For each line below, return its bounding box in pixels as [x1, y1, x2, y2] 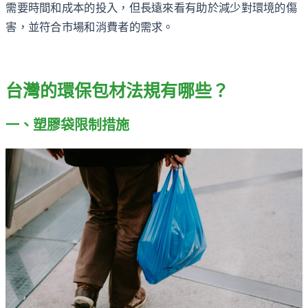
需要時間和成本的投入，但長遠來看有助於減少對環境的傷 [5, 1, 298, 15]
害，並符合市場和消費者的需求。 [5, 21, 174, 34]
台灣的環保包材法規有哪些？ [5, 80, 230, 101]
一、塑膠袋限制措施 [5, 117, 130, 134]
